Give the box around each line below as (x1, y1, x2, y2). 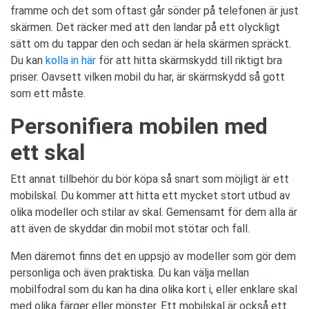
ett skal (10, 139, 85, 166)
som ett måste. (10, 86, 86, 100)
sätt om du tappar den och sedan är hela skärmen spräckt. (10, 37, 291, 50)
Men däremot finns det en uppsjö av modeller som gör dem (10, 249, 296, 263)
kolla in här (43, 53, 96, 67)
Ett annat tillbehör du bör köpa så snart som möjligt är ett (10, 172, 289, 186)
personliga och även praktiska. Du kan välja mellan (10, 266, 249, 279)
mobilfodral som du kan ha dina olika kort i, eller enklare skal (10, 282, 297, 296)
